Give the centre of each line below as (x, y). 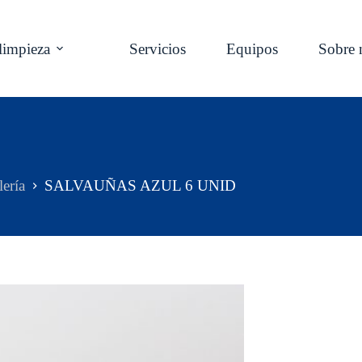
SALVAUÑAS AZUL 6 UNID (140, 186)
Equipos (253, 48)
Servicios (158, 48)
